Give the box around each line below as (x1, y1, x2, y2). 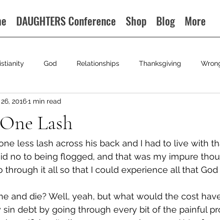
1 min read (28, 97, 61, 105)
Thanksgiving (139, 59, 181, 67)
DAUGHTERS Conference (16, 13, 116, 28)
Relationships (77, 59, 119, 67)
